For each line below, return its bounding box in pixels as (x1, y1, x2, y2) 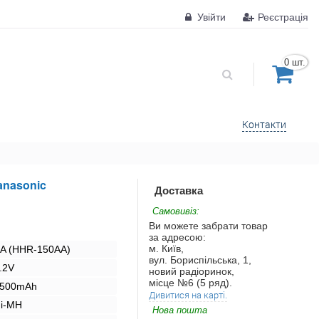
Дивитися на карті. (149, 288, 227, 301)
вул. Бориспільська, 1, (149, 253, 251, 266)
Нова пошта (152, 304, 207, 315)
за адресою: (149, 231, 206, 243)
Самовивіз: (152, 205, 199, 216)
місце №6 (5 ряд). (149, 276, 232, 288)
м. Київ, (149, 242, 184, 254)
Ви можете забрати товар (149, 219, 268, 231)
